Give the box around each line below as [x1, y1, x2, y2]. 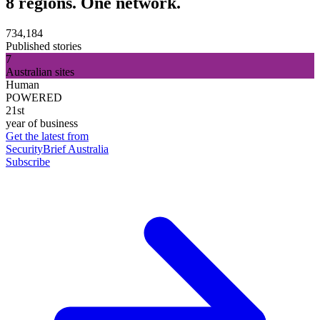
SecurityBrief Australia [6, 142, 109, 155]
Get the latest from [6, 129, 89, 142]
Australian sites [6, 65, 74, 78]
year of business [6, 116, 78, 129]
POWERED [6, 91, 62, 104]
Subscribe [6, 155, 50, 168]
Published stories [6, 39, 81, 52]
